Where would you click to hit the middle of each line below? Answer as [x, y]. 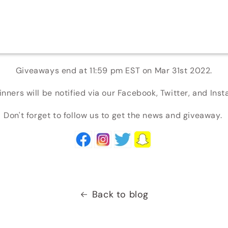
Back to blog [120, 194]
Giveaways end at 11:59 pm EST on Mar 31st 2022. [114, 70]
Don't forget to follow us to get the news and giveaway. [113, 115]
